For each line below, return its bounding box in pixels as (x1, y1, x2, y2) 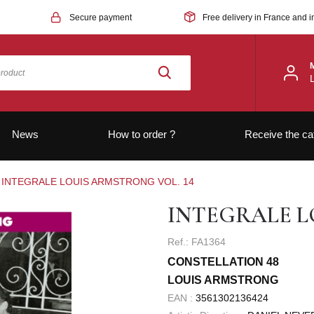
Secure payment (69, 12, 132, 22)
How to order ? (107, 128, 175, 140)
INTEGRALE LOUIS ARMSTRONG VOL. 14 (1, 176, 194, 187)
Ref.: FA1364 (168, 236, 226, 247)
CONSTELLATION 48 (168, 256, 279, 268)
